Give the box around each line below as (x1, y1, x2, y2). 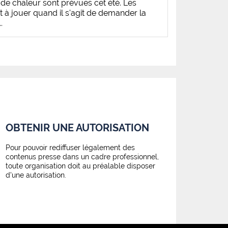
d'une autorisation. (6, 171, 66, 180)
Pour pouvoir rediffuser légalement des (6, 144, 135, 152)
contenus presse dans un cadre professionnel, (6, 153, 159, 161)
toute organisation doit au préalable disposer (6, 162, 155, 170)
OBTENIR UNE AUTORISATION (6, 122, 149, 134)
